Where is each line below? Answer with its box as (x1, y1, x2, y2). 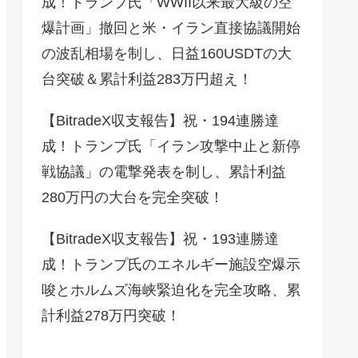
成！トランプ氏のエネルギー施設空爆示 (42, 256, 300, 272)
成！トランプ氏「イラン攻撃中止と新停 (42, 137, 300, 154)
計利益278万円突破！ (42, 307, 181, 324)
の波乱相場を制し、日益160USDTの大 (42, 45, 292, 62)
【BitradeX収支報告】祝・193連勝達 (42, 230, 279, 247)
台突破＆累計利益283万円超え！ (42, 70, 253, 87)
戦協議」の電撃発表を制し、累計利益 (42, 163, 286, 180)
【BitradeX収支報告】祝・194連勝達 (42, 112, 279, 129)
